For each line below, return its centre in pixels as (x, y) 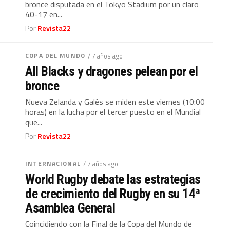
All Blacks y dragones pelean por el (112, 71)
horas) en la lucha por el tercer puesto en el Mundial (113, 112)
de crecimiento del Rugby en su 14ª (113, 194)
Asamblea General (70, 208)
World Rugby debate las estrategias (113, 179)
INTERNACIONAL (53, 164)
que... (34, 122)
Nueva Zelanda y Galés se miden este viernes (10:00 (115, 102)
